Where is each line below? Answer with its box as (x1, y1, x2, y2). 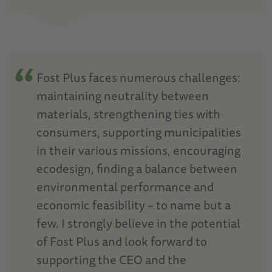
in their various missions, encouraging (36, 140, 240, 160)
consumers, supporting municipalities (36, 122, 241, 141)
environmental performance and (36, 177, 214, 196)
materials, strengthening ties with (36, 104, 220, 123)
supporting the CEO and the (36, 250, 186, 269)
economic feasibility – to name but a (36, 195, 231, 214)
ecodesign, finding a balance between (36, 158, 237, 178)
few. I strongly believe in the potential (36, 213, 240, 233)
